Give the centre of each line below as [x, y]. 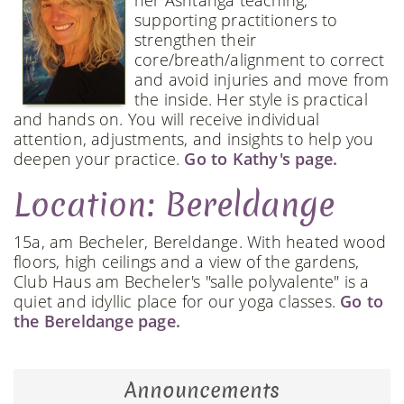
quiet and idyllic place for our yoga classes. [177, 301]
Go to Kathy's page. [261, 159]
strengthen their [196, 40]
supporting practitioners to [236, 20]
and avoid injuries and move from [262, 79]
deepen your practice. [99, 159]
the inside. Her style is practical [251, 99]
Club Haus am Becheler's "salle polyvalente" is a [192, 281]
